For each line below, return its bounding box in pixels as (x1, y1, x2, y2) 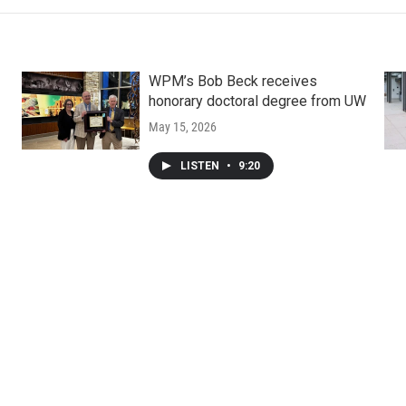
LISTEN (179, 159, 222, 173)
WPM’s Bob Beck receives (148, 72, 317, 91)
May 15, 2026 (148, 120, 217, 135)
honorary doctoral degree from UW (148, 92, 366, 111)
